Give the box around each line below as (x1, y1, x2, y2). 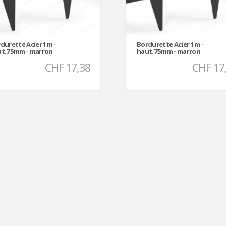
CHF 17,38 (44, 60, 90, 75)
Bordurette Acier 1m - (137, 40, 204, 49)
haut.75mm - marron (137, 47, 201, 56)
